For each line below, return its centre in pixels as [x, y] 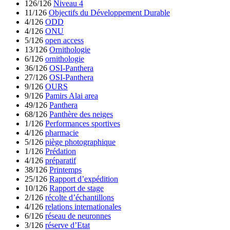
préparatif [61, 161]
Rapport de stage [76, 188]
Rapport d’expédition [84, 179]
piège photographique [80, 142]
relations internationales [83, 207]
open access [64, 41]
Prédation [61, 151]
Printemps [65, 170]
